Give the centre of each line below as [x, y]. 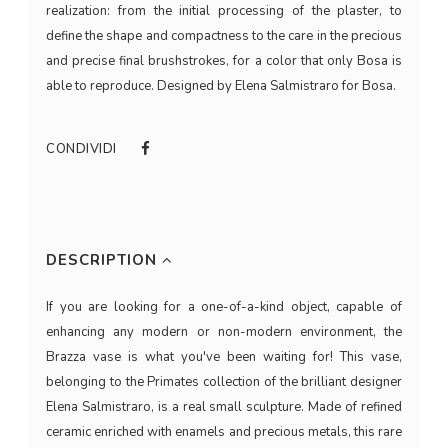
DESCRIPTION [104, 260]
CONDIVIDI [81, 148]
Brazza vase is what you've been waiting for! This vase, [224, 357]
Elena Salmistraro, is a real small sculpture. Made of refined [224, 407]
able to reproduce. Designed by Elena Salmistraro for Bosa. [221, 85]
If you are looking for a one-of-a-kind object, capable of [224, 307]
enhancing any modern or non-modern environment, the [224, 332]
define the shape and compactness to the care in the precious [224, 35]
